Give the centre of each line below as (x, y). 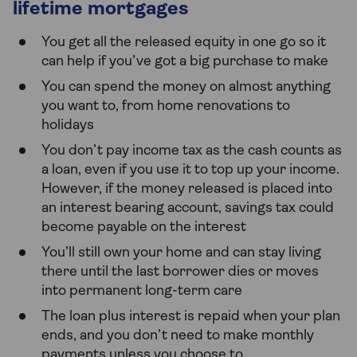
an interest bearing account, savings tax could (188, 209)
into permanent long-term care (142, 292)
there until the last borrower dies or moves (180, 273)
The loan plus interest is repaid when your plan (191, 317)
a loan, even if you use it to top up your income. (190, 171)
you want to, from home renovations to (166, 107)
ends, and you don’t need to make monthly (178, 336)
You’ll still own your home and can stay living (181, 253)
